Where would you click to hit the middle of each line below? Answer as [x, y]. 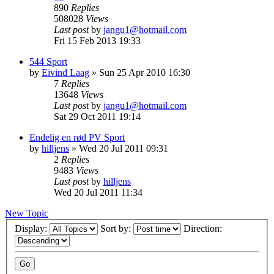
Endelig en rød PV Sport [77, 137]
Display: [32, 229]
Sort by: [117, 229]
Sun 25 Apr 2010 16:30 [145, 72]
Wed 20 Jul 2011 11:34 [98, 192]
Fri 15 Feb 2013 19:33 [97, 40]
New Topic [27, 213]
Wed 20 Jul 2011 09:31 [124, 148]
